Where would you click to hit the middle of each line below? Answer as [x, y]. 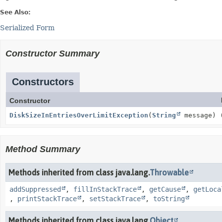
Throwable [169, 172]
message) [198, 115]
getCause [165, 189]
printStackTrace [47, 199]
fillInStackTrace [105, 189]
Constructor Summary [53, 54]
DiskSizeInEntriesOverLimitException [79, 115]
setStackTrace [115, 199]
